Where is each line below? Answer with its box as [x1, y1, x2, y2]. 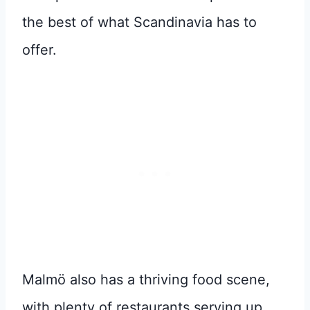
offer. [22, 41, 61, 58]
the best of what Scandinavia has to [22, 13, 257, 30]
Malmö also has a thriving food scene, [22, 271, 270, 288]
